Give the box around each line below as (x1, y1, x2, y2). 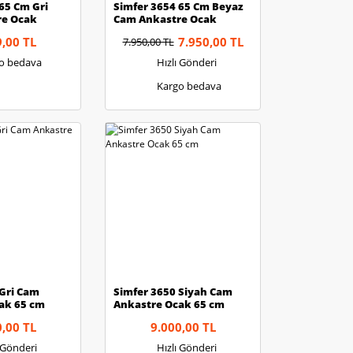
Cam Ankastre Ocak (113, 12, 217, 26)
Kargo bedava (157, 78, 221, 93)
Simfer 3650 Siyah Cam (113, 284, 232, 299)
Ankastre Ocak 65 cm (113, 297, 225, 311)
